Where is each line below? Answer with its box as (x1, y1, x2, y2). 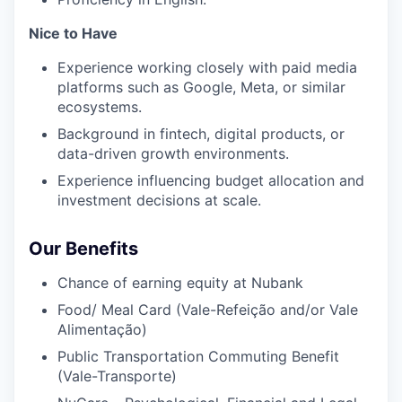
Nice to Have (29, 24, 118, 42)
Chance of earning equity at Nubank (57, 274, 303, 292)
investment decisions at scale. (57, 191, 261, 209)
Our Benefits (29, 238, 138, 259)
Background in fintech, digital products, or (57, 125, 345, 143)
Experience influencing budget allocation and (57, 171, 364, 189)
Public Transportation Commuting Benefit (57, 347, 339, 365)
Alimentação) (57, 320, 147, 338)
